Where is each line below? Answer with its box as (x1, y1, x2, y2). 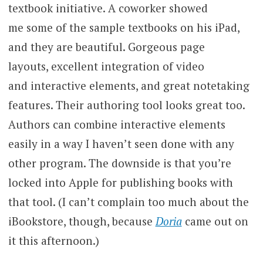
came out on (181, 213, 248, 228)
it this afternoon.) (8, 232, 99, 248)
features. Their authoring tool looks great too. (8, 97, 245, 112)
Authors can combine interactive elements (8, 116, 225, 131)
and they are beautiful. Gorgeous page (8, 39, 205, 54)
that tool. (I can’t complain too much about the (8, 194, 249, 209)
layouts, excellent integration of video (8, 58, 204, 73)
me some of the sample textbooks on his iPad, (8, 19, 240, 35)
